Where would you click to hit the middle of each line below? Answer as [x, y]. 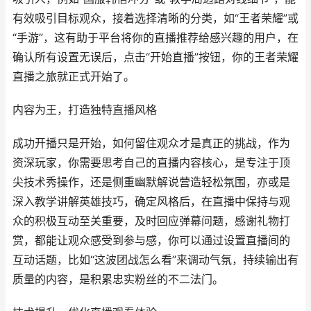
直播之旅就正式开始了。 [74, 77]
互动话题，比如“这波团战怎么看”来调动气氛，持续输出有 [155, 260]
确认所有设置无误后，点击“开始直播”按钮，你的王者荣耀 [155, 57]
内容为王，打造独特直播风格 [85, 110]
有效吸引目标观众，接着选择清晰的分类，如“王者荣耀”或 [155, 18]
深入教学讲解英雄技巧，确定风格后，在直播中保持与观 [151, 202]
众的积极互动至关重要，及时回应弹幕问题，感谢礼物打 [151, 221]
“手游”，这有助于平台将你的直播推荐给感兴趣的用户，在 [155, 38]
